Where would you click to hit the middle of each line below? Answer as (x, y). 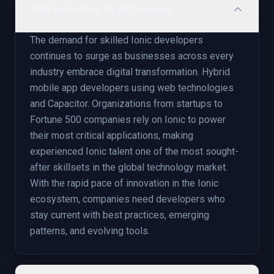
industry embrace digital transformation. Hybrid (130, 72)
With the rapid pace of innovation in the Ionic (124, 183)
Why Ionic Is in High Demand (101, 9)
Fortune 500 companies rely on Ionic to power (128, 120)
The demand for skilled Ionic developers (117, 40)
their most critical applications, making (112, 135)
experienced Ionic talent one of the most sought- (134, 151)
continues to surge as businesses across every (132, 56)
